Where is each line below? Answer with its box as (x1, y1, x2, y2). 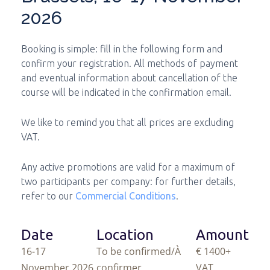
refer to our (21, 190, 75, 201)
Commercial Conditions (75, 190, 176, 201)
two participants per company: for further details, (21, 176, 236, 187)
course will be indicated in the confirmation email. (21, 87, 231, 98)
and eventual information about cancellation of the (21, 72, 237, 83)
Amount (196, 227, 249, 243)
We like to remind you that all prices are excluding (21, 117, 234, 128)
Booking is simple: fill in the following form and (21, 43, 222, 54)
